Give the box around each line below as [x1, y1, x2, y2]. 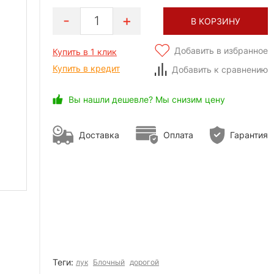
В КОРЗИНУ [191, 15, 240, 26]
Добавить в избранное [174, 45, 268, 56]
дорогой [130, 257, 159, 267]
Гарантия [230, 130, 268, 141]
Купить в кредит [53, 62, 120, 73]
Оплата [163, 130, 193, 141]
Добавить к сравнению [172, 64, 268, 75]
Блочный [93, 257, 125, 267]
